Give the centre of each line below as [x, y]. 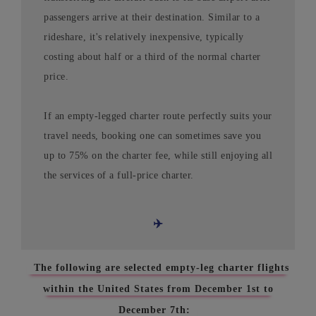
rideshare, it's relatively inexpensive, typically [144, 37]
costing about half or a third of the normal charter [152, 57]
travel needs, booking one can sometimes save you [152, 136]
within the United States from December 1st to [158, 289]
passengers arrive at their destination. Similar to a [152, 18]
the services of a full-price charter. [119, 176]
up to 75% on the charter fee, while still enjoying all [158, 156]
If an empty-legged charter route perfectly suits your [158, 116]
